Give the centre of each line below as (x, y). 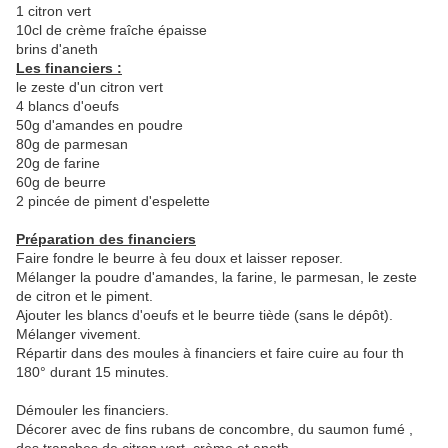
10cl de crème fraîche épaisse (111, 30)
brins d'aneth (57, 49)
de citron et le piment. (84, 296)
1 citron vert (53, 11)
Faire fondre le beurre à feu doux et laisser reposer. (179, 258)
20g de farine (58, 163)
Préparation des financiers (106, 239)
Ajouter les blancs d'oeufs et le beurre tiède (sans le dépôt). (204, 315)
